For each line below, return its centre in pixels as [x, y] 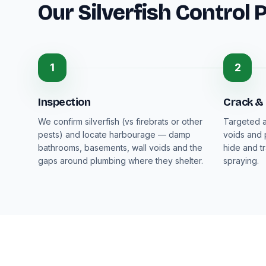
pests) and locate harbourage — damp [114, 134]
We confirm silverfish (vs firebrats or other [120, 121]
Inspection [64, 102]
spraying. [241, 161]
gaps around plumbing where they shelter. [121, 161]
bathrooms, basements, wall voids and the [120, 148]
